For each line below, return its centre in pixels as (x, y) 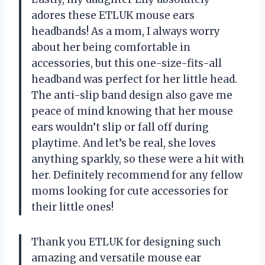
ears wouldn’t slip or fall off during (120, 127)
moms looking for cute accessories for (130, 191)
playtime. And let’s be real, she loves (124, 143)
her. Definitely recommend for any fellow (137, 175)
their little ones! (72, 207)
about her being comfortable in (111, 47)
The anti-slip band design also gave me (132, 95)
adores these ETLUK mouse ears (113, 15)
